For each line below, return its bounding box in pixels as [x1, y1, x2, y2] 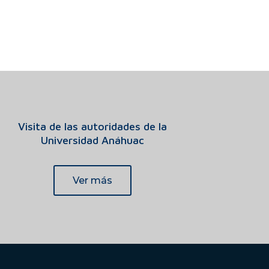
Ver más [73, 174, 113, 186]
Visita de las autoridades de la [18, 120, 168, 133]
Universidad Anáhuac [41, 134, 145, 147]
